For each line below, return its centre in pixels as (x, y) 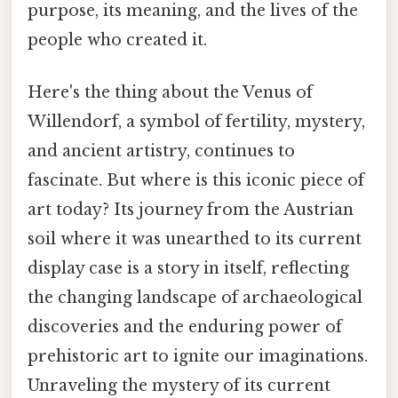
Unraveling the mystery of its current (179, 386)
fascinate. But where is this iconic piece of (196, 181)
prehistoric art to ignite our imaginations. (198, 357)
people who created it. (117, 40)
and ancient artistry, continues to (161, 151)
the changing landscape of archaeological (195, 298)
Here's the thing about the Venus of (170, 93)
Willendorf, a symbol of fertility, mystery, (196, 122)
